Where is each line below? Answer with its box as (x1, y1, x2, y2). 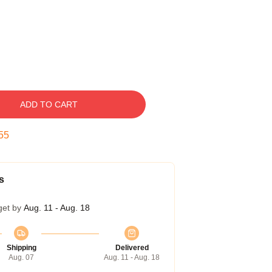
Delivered (115, 243, 149, 252)
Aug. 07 (8, 253, 34, 262)
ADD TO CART (19, 100, 78, 109)
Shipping (6, 243, 36, 252)
